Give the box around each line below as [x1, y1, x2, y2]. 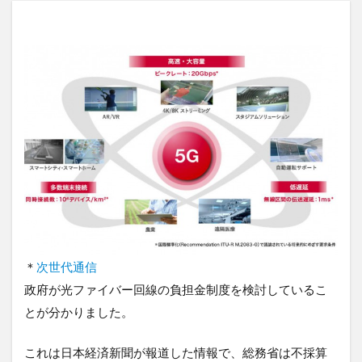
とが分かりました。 [24, 304, 133, 319]
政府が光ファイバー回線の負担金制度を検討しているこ [24, 281, 327, 297]
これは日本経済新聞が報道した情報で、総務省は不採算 [24, 344, 327, 360]
